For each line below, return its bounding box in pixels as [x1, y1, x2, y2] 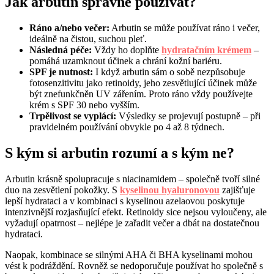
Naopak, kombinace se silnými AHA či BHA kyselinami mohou [5, 250, 253, 261]
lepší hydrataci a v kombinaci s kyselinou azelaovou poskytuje [5, 196, 245, 207]
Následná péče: [29, 45, 92, 56]
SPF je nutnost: [29, 67, 95, 78]
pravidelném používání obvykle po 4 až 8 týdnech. [29, 122, 224, 133]
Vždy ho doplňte [92, 45, 161, 56]
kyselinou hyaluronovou [120, 185, 220, 196]
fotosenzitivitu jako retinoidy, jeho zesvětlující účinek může [29, 78, 257, 89]
